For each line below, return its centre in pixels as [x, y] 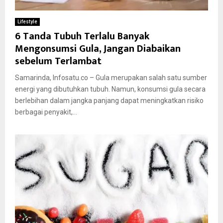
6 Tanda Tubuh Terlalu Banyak [82, 36]
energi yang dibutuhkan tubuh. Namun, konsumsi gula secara [110, 89]
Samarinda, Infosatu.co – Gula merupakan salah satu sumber [111, 77]
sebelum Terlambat [58, 61]
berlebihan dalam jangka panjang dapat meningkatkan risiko [109, 100]
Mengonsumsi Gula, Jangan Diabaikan [98, 49]
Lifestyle [27, 21]
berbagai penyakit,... [46, 112]
